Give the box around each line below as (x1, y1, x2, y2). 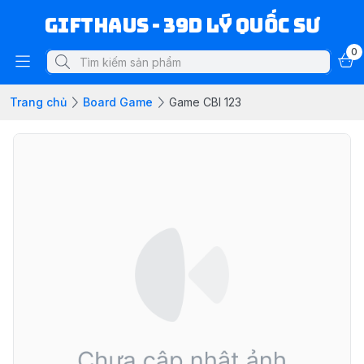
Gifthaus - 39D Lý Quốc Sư (44, 13, 320, 38)
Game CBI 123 (169, 95, 241, 109)
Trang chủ (10, 95, 67, 109)
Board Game (83, 95, 153, 109)
